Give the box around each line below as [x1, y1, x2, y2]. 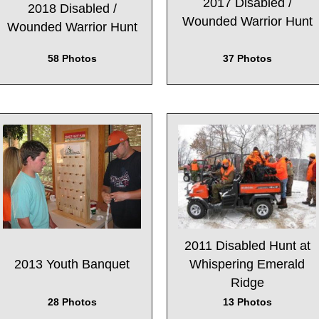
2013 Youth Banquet [14, 256, 130, 271]
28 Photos [47, 296, 97, 308]
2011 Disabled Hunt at [184, 238, 310, 253]
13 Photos [222, 296, 272, 308]
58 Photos [47, 53, 97, 65]
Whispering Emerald [189, 256, 305, 271]
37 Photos [222, 53, 272, 65]
